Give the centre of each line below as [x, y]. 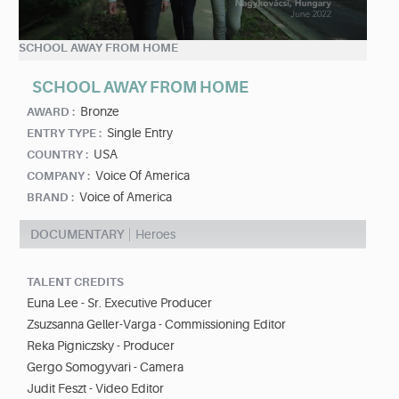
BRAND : [50, 198]
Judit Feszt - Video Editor [95, 389]
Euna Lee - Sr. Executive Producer [119, 303]
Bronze [100, 112]
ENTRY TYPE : [64, 134]
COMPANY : [58, 176]
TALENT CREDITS [75, 282]
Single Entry [140, 133]
